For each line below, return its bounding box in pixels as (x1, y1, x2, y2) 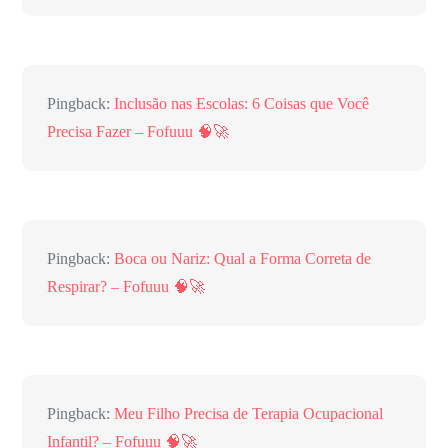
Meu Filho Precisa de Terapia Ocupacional (114, 405, 384, 423)
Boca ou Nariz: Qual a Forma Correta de (114, 250, 372, 268)
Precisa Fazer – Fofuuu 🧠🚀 (47, 123, 230, 141)
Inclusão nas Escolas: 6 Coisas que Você (114, 95, 370, 113)
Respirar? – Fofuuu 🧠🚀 (47, 278, 206, 296)
